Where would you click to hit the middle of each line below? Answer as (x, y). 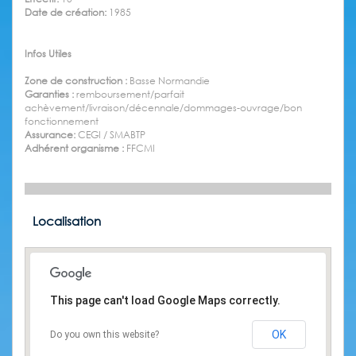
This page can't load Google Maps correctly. (165, 300)
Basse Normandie (170, 81)
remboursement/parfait (130, 94)
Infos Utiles (48, 54)
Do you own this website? (104, 335)
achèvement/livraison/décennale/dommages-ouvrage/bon (163, 108)
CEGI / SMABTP (112, 135)
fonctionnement (62, 121)
